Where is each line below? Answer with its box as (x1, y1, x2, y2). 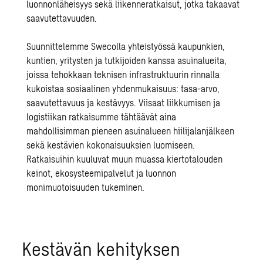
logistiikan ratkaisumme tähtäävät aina (26, 111, 177, 123)
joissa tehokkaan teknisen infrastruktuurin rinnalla (26, 69, 220, 80)
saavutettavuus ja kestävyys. (26, 97, 139, 109)
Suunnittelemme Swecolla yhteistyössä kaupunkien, (26, 41, 225, 52)
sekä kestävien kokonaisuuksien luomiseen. (26, 139, 195, 151)
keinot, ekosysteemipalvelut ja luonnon (26, 167, 177, 179)
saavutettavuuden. (26, 12, 97, 24)
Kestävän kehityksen (22, 237, 181, 260)
